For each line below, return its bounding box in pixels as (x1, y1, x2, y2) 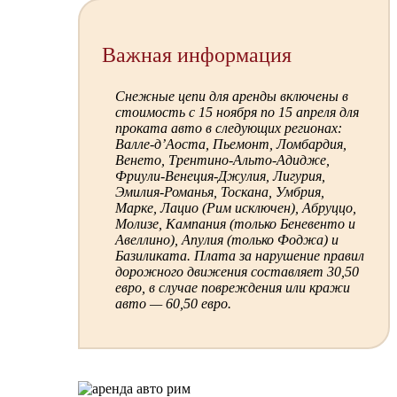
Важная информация (101, 43, 292, 66)
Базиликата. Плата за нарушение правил (114, 247, 364, 263)
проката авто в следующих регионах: (114, 120, 342, 136)
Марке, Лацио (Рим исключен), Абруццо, (114, 199, 356, 215)
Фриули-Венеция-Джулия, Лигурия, (114, 167, 325, 183)
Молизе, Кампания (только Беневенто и (114, 215, 355, 231)
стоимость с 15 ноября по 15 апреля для (114, 104, 359, 120)
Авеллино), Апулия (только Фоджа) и (114, 231, 339, 247)
